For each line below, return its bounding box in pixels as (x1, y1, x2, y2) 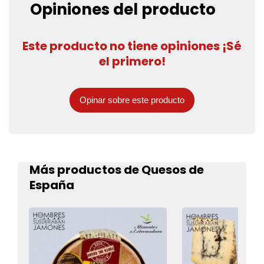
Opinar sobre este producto (80, 95, 184, 105)
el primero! (98, 53, 166, 70)
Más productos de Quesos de (29, 161, 204, 179)
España (29, 177, 74, 194)
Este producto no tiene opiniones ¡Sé (22, 38, 242, 55)
